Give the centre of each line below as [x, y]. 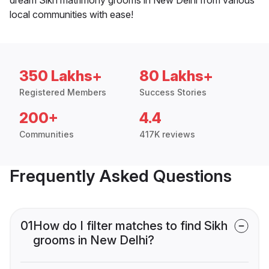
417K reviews [167, 134]
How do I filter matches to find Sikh [130, 225]
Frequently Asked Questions [121, 176]
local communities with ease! [71, 14]
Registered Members [63, 92]
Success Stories [173, 92]
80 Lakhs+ [176, 76]
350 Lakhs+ [61, 76]
